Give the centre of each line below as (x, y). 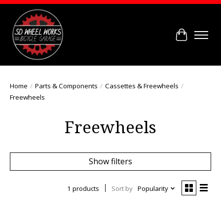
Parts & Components (66, 86)
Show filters (110, 161)
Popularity (153, 188)
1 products (83, 188)
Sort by (122, 188)
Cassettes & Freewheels (142, 86)
